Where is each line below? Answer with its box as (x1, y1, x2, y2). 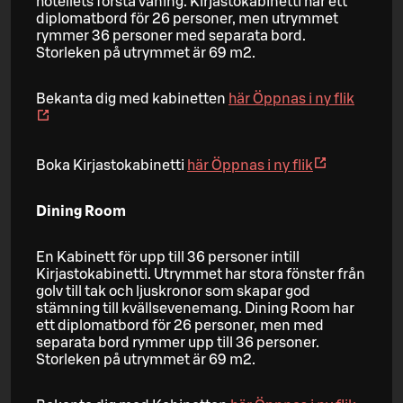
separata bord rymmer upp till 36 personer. (36, 336, 319, 351)
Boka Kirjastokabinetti (36, 158, 187, 174)
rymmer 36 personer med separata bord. (36, 29, 306, 44)
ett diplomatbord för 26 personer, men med (36, 318, 324, 334)
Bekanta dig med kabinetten (36, 92, 228, 107)
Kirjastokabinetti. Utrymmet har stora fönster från (36, 267, 365, 282)
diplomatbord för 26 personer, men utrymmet (36, 12, 338, 27)
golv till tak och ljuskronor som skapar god (36, 284, 310, 300)
